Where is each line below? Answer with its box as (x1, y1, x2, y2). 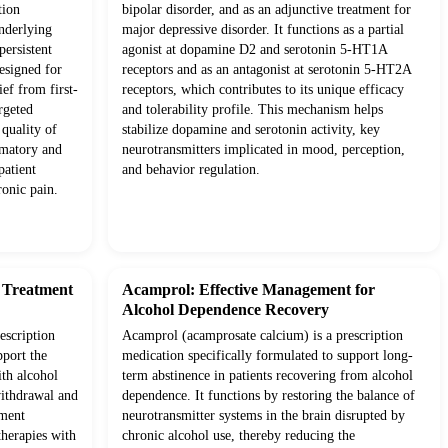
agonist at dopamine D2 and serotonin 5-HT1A (122, 42, 387, 58)
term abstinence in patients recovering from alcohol (122, 368, 413, 384)
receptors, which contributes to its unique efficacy (122, 82, 404, 98)
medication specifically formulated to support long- (122, 348, 413, 364)
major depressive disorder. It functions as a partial (122, 22, 404, 38)
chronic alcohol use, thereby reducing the (122, 428, 355, 444)
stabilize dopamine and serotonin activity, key (122, 122, 380, 138)
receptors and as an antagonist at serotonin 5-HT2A (122, 62, 411, 78)
